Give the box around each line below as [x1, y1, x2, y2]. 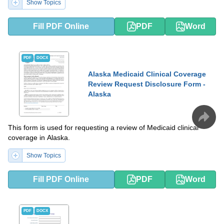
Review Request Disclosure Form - [88, 79, 205, 88]
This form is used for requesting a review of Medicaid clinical [8, 123, 198, 131]
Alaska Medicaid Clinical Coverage [88, 69, 206, 78]
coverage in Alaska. [8, 133, 70, 141]
